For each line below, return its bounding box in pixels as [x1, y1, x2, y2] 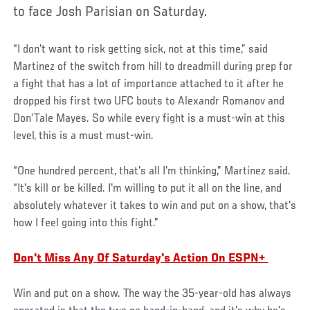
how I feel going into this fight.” [13, 217, 159, 230]
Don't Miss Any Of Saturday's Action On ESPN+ [13, 252, 268, 265]
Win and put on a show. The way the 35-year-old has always [13, 287, 292, 300]
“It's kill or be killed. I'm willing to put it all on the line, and [13, 182, 282, 195]
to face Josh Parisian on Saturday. [13, 4, 208, 20]
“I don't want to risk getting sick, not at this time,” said [13, 43, 268, 56]
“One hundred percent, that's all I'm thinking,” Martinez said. [13, 165, 291, 178]
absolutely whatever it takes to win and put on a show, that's [13, 199, 297, 212]
